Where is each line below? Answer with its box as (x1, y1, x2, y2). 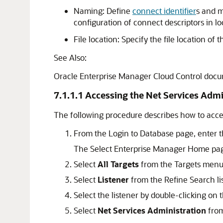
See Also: (54, 52, 87, 63)
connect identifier (132, 5, 196, 16)
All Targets (98, 159, 139, 169)
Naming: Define (74, 5, 132, 16)
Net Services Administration (98, 205, 206, 216)
